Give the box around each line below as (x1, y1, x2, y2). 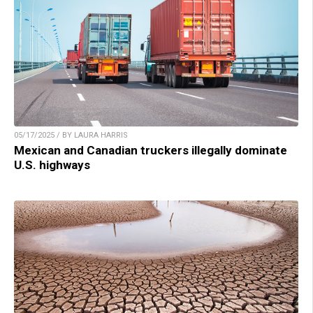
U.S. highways (14, 157, 90, 172)
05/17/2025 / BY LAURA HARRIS (14, 130, 128, 140)
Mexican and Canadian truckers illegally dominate (14, 143, 287, 157)
